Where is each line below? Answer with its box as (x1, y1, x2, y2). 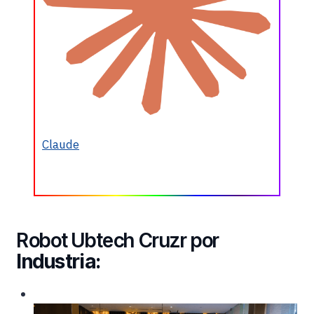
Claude (42, 136, 79, 152)
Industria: (17, 249, 101, 273)
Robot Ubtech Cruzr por (17, 228, 219, 252)
